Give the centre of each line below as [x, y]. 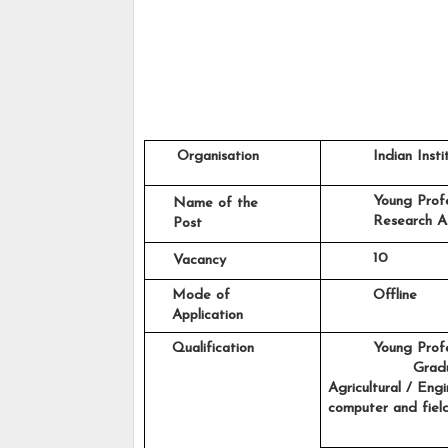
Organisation [207, 157]
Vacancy [199, 261]
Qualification [202, 349]
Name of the [215, 204]
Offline [374, 296]
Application [197, 316]
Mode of [193, 296]
